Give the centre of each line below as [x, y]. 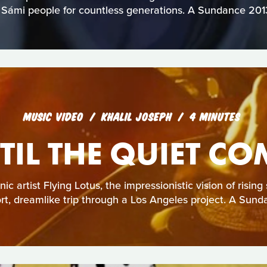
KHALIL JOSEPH [138, 116]
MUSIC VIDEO [53, 116]
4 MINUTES [215, 116]
